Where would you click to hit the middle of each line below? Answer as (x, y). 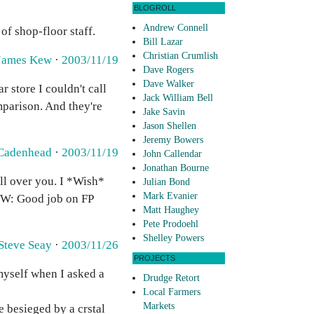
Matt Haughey (171, 210)
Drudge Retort (171, 278)
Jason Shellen (170, 126)
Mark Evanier (170, 196)
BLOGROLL (155, 8)
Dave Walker (169, 84)
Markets (159, 306)
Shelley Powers (173, 238)
